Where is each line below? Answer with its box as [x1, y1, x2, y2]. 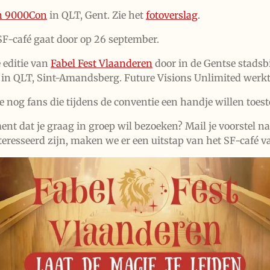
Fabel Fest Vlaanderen [51, 57, 152, 69]
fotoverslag [146, 8, 198, 21]
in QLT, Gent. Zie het [47, 8, 146, 21]
